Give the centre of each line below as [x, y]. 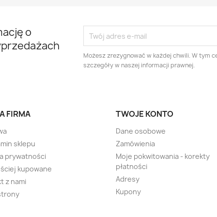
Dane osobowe [141, 131]
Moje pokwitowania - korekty [163, 156]
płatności [132, 166]
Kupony [128, 192]
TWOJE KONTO [145, 114]
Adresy [128, 179]
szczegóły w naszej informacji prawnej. [139, 65]
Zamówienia [135, 144]
